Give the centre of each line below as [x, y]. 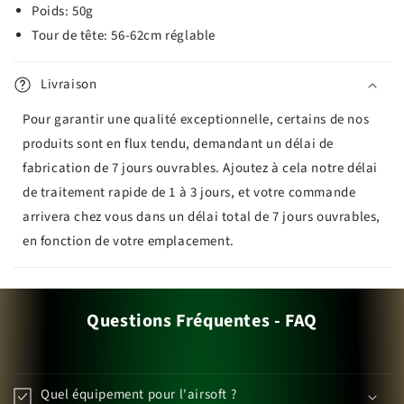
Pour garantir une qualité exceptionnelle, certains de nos [196, 119]
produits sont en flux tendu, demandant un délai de [179, 143]
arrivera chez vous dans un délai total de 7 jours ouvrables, [202, 216]
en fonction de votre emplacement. [129, 241]
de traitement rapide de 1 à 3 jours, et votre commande [189, 192]
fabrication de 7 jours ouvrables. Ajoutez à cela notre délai [201, 168]
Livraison [69, 84]
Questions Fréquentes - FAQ [202, 321]
